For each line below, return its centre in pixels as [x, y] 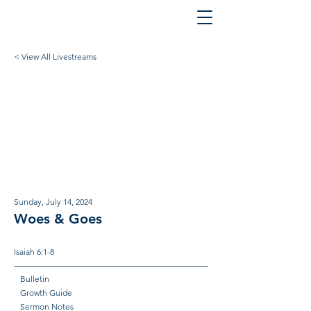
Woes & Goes [58, 219]
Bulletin [35, 279]
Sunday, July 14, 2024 [53, 202]
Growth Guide [46, 293]
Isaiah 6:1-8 [34, 252]
